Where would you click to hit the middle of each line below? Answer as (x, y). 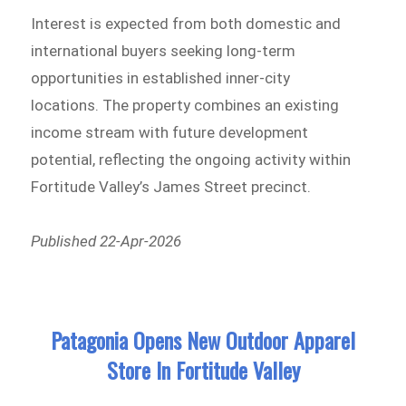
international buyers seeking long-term (164, 51)
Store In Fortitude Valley (203, 370)
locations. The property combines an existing (185, 106)
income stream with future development (170, 133)
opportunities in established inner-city (161, 78)
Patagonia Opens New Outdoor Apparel (203, 340)
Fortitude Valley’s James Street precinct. (171, 187)
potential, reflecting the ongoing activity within (191, 160)
